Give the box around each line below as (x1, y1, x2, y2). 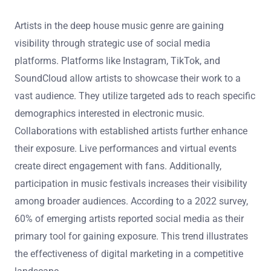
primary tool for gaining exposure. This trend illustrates (15, 230, 248, 243)
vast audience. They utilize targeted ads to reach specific (15, 90, 255, 102)
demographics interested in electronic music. (15, 108, 204, 120)
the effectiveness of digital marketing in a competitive (15, 248, 243, 260)
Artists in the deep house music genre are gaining (15, 20, 224, 32)
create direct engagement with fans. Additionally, (15, 160, 221, 172)
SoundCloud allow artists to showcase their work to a (15, 73, 241, 85)
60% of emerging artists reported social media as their (15, 213, 244, 225)
